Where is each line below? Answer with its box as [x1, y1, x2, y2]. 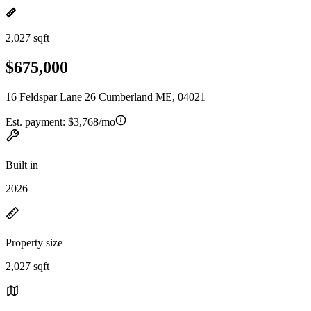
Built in [6, 158, 38, 171]
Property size [6, 236, 62, 249]
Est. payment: [6, 115, 68, 128]
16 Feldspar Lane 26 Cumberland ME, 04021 [6, 90, 205, 103]
